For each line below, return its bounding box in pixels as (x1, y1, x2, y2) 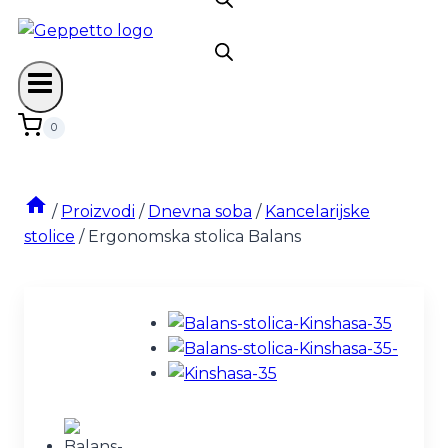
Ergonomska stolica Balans (88, 226, 301, 246)
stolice (24, 226, 75, 246)
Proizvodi (61, 201, 135, 221)
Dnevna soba (148, 201, 252, 221)
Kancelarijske (265, 201, 370, 221)
